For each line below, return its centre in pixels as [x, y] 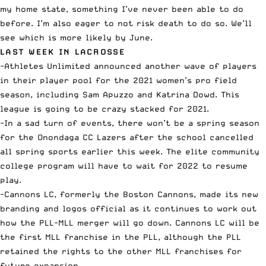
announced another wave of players [175, 66]
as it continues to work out [191, 208]
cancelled [232, 137]
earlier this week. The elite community [169, 151]
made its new [229, 194]
